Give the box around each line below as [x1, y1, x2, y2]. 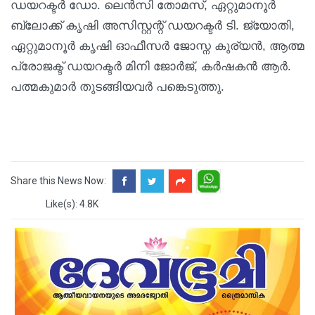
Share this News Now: [11, 174, 106, 186]
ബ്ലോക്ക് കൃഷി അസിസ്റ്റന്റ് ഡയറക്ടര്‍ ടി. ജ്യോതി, [11, 18, 295, 32]
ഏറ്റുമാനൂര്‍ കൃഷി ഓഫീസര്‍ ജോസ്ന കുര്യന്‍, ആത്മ [11, 39, 304, 53]
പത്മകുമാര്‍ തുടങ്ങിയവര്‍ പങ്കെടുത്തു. [11, 79, 224, 94]
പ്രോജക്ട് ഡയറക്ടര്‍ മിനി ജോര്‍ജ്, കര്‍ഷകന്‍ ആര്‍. [11, 59, 291, 73]
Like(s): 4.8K [46, 198, 98, 210]
